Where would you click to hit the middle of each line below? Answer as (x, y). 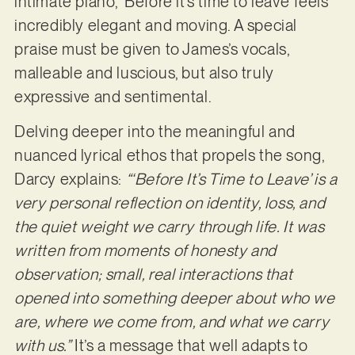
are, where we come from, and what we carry (172, 322)
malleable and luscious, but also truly (144, 73)
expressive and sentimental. (114, 97)
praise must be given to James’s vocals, (152, 50)
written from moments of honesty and (145, 251)
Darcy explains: (70, 179)
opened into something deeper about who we (174, 298)
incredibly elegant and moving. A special (155, 26)
